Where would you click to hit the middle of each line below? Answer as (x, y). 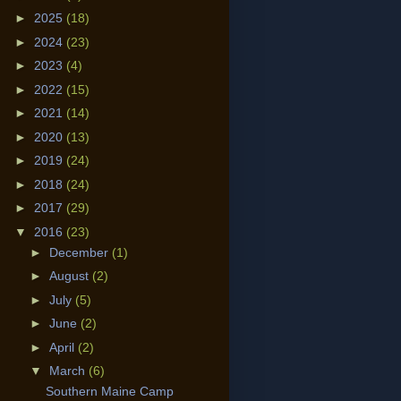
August (70, 276)
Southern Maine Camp (109, 392)
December (80, 252)
